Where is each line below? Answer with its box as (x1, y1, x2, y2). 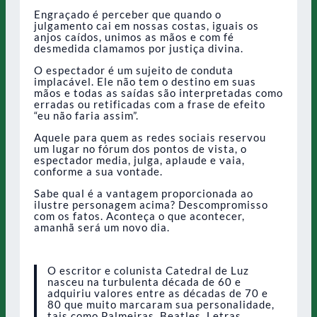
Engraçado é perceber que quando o (34, 8, 221, 21)
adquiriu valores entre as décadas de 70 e (47, 286, 268, 299)
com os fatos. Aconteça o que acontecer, (34, 209, 245, 222)
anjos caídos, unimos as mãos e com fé (34, 30, 234, 44)
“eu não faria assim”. (34, 109, 139, 122)
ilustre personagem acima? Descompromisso (34, 197, 268, 211)
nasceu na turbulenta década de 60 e (47, 275, 241, 288)
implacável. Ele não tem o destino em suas (34, 75, 256, 88)
